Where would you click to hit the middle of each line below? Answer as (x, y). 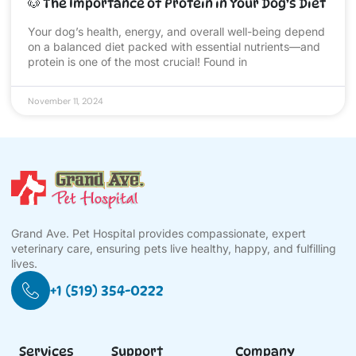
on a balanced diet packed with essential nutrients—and (174, 47)
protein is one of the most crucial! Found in (137, 62)
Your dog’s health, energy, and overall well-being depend (176, 32)
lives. (24, 264)
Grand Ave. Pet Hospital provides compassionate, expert (159, 234)
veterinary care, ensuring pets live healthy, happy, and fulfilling (174, 249)
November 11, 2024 (66, 101)
